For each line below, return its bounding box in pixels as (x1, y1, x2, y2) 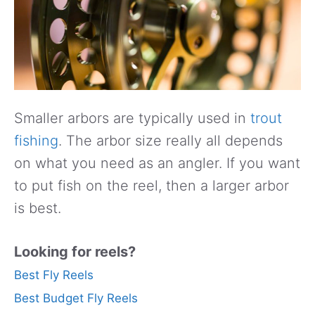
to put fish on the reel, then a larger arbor (14, 176, 289, 194)
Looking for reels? (14, 243, 136, 260)
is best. (14, 199, 61, 217)
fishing (14, 131, 58, 149)
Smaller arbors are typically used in (14, 109, 250, 127)
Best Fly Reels (14, 267, 94, 282)
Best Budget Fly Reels (14, 291, 138, 306)
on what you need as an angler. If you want (14, 154, 300, 172)
